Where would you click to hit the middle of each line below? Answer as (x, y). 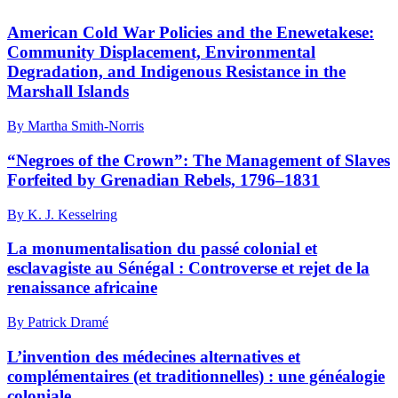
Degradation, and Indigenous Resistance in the (176, 72)
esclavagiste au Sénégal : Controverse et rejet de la (188, 268)
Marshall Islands (68, 92)
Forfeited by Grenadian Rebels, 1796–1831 (163, 179)
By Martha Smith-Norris (76, 126)
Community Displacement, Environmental (161, 52)
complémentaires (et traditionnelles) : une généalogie (196, 376)
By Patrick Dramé (58, 322)
